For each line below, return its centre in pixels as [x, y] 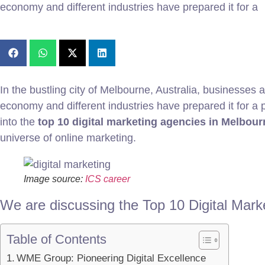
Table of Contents [56, 240]
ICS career [108, 179]
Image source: [54, 179]
